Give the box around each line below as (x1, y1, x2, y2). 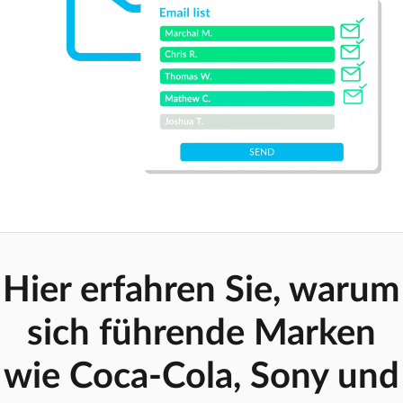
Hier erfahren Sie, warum (3, 273, 400, 309)
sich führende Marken (27, 316, 376, 353)
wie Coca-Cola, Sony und (4, 359, 399, 396)
